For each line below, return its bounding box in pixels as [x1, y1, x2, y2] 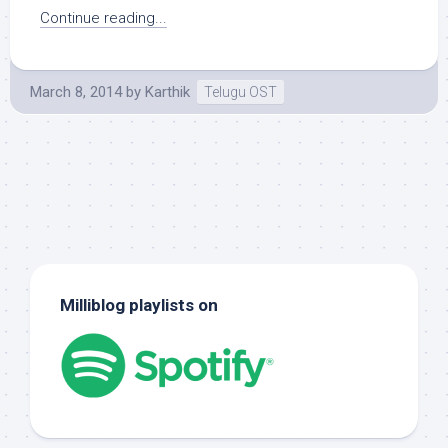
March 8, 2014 [30, 83, 122, 101]
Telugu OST [204, 84, 277, 100]
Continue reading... [40, 9, 167, 27]
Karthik [145, 83, 190, 101]
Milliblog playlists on [60, 295, 218, 315]
